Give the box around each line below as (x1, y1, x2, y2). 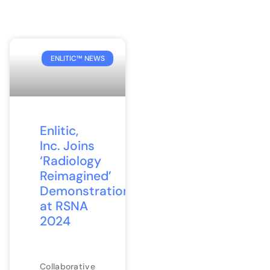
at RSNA (40, 197, 88, 215)
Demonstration (40, 182, 130, 199)
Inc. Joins (40, 137, 95, 154)
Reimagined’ (40, 167, 111, 184)
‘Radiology (40, 152, 101, 169)
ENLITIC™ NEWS (50, 54, 105, 64)
